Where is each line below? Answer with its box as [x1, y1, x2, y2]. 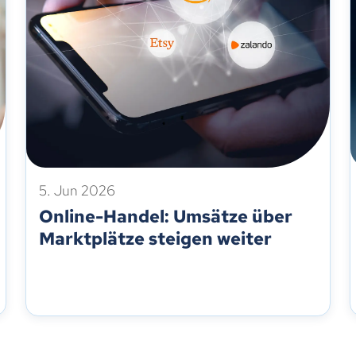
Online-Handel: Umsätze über [39, 205, 292, 228]
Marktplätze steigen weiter [39, 227, 272, 250]
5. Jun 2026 [39, 181, 115, 199]
